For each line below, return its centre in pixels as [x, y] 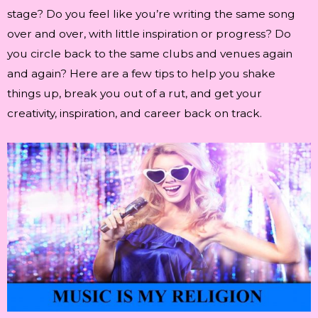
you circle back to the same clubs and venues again [150, 54]
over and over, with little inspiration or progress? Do [149, 34]
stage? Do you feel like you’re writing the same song [151, 14]
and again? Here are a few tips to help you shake [141, 74]
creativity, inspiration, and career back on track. [135, 114]
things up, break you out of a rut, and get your [135, 94]
